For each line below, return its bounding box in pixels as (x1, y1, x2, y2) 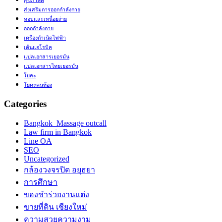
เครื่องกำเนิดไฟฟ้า (24, 35, 66, 41)
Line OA (24, 136, 52, 145)
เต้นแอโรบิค (24, 45, 52, 51)
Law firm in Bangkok (24, 127, 92, 136)
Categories (4, 98, 47, 109)
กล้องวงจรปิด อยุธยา (24, 165, 95, 174)
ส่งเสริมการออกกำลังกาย (24, 7, 80, 13)
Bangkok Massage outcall (24, 118, 107, 127)
